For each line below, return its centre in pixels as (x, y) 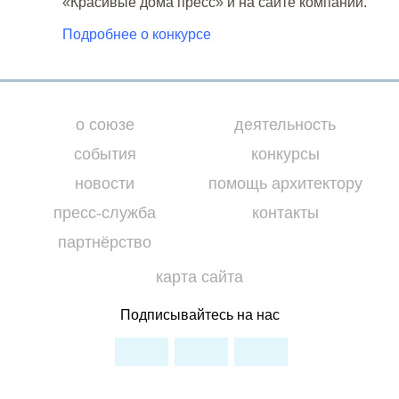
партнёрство (105, 242)
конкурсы (285, 154)
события (105, 154)
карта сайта (199, 277)
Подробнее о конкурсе (137, 34)
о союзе (105, 125)
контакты (285, 213)
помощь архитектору (285, 183)
